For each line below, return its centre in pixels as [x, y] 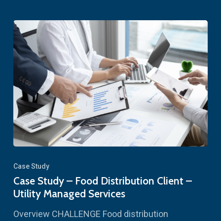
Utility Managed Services [69, 194]
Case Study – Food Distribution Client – [102, 181]
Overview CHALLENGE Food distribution [91, 214]
